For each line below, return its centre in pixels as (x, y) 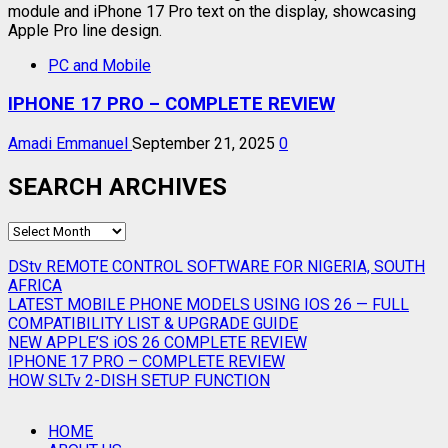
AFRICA (35, 285)
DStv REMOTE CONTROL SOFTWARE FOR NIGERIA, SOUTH (216, 266)
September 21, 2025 (205, 143)
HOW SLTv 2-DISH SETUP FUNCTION (139, 380)
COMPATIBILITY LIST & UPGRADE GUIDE (153, 323)
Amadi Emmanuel (70, 143)
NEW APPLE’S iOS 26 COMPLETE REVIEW (157, 342)
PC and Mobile (99, 65)
